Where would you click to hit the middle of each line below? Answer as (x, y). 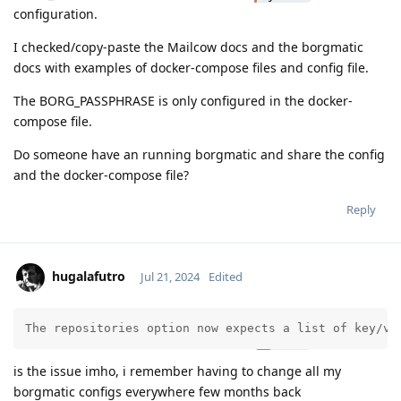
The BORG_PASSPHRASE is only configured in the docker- (183, 100)
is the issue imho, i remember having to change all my (177, 371)
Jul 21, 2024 (170, 276)
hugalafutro (89, 276)
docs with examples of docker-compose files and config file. (191, 67)
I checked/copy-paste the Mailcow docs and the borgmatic (188, 47)
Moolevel (279, 326)
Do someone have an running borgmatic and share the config (199, 154)
